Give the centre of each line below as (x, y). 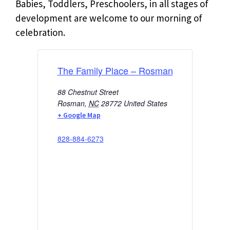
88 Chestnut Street (88, 92)
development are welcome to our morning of (109, 18)
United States (145, 103)
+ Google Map (79, 115)
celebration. (40, 32)
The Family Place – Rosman (115, 70)
